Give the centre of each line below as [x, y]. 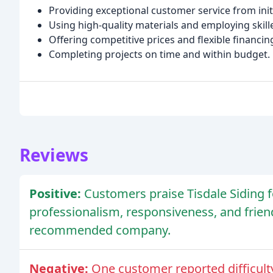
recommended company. [100, 230]
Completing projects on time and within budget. [159, 54]
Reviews [54, 154]
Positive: [57, 193]
